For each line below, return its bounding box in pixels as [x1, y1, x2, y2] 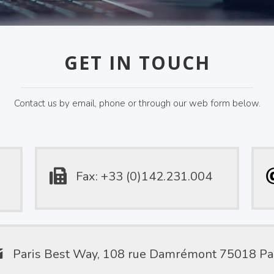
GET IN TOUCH [64, 50, 210, 75]
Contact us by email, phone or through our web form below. [13, 97, 261, 109]
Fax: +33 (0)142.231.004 [76, 168, 213, 185]
